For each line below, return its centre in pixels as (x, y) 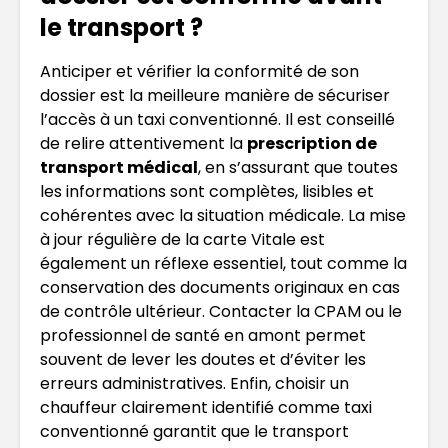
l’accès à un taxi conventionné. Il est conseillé (217, 119)
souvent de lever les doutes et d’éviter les (203, 359)
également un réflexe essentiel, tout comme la (223, 263)
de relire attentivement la (143, 143)
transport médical (119, 167)
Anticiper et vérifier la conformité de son (199, 71)
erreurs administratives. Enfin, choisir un (194, 383)
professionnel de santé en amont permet (203, 335)
